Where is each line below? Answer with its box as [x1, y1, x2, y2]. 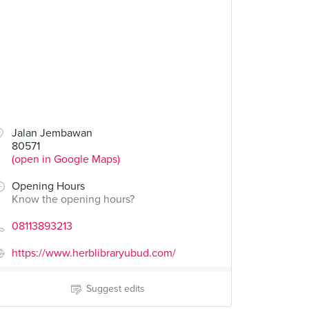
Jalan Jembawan [12, 126, 92, 140]
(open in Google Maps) [12, 152, 120, 166]
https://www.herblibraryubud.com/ [12, 246, 176, 260]
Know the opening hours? [12, 192, 134, 206]
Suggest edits [86, 283, 145, 295]
